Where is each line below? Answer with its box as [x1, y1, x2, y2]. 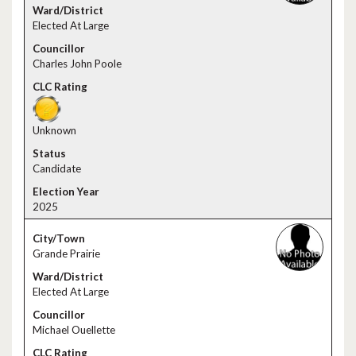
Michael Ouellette [33, 323, 115, 336]
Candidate [33, 162, 81, 175]
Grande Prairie [33, 247, 100, 260]
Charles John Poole [33, 57, 122, 70]
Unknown [33, 124, 76, 137]
